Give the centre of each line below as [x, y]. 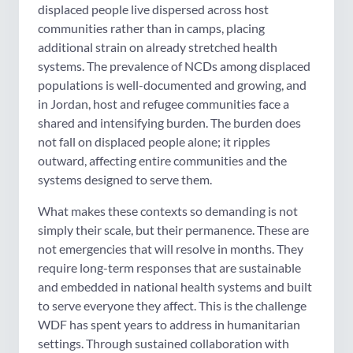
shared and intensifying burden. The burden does [169, 122]
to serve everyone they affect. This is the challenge [172, 305]
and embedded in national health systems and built [175, 286]
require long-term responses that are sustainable [169, 267]
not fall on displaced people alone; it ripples [154, 141]
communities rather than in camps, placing [151, 28]
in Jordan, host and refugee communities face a [163, 103]
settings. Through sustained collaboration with [163, 343]
